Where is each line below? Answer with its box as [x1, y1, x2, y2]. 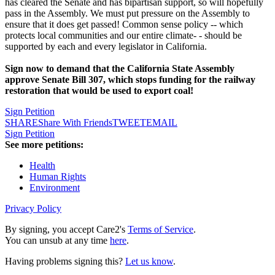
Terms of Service [128, 224, 193, 235]
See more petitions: [5, 139, 83, 150]
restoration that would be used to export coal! [5, 85, 193, 96]
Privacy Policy [5, 203, 61, 214]
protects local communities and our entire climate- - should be [5, 30, 242, 41]
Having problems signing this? [5, 256, 125, 267]
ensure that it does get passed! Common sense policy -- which [5, 19, 243, 30]
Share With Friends [38, 117, 112, 128]
